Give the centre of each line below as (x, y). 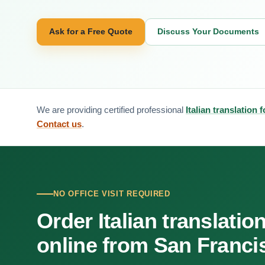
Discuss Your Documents (208, 31)
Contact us (59, 124)
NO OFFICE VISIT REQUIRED (112, 194)
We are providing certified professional (111, 109)
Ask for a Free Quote (91, 31)
